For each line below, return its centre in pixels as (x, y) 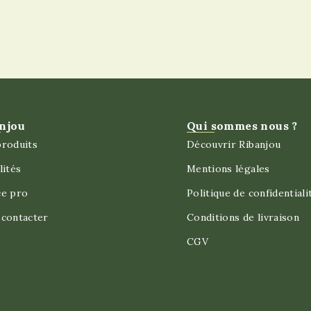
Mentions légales (228, 169)
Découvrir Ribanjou (234, 144)
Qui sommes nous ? (242, 126)
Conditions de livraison (243, 217)
